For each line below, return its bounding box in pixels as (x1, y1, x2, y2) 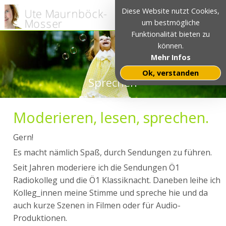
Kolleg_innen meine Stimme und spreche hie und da (13, 187, 208, 199)
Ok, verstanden (142, 68, 199, 78)
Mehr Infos (150, 52, 191, 62)
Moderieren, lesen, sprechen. (13, 107, 209, 128)
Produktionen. (13, 212, 68, 224)
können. (157, 41, 184, 50)
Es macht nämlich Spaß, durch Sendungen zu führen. (13, 147, 212, 158)
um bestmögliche (141, 18, 200, 27)
